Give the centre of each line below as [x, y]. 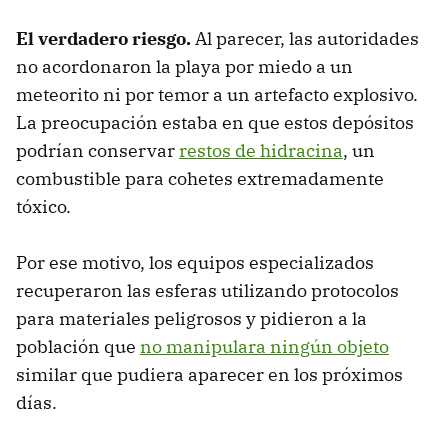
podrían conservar [97, 150]
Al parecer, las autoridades [307, 38]
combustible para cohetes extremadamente [200, 178]
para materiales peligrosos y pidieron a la [191, 318]
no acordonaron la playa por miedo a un [184, 66]
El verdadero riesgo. [105, 38]
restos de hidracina [261, 150]
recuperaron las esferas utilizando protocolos [207, 290]
